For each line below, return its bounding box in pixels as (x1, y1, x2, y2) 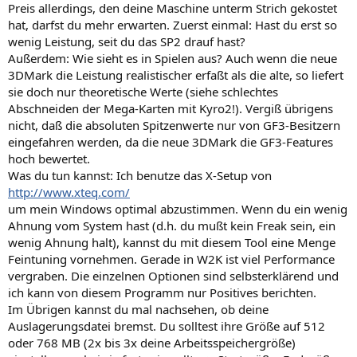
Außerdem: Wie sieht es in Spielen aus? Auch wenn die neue (8, 49, 337, 66)
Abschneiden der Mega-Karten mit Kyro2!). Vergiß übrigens (8, 100, 333, 116)
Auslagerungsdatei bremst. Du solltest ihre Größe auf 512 (8, 317, 325, 334)
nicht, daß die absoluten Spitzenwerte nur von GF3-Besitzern (8, 116, 340, 133)
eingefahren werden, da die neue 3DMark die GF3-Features (8, 133, 333, 150)
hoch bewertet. (8, 150, 90, 167)
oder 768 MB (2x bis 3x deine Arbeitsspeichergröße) (8, 334, 296, 351)
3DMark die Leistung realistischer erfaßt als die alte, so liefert (8, 66, 343, 83)
